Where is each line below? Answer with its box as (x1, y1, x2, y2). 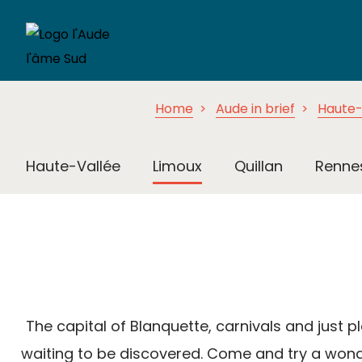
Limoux (153, 156, 202, 177)
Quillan (234, 156, 283, 177)
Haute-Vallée (26, 156, 120, 177)
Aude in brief (216, 99, 295, 118)
